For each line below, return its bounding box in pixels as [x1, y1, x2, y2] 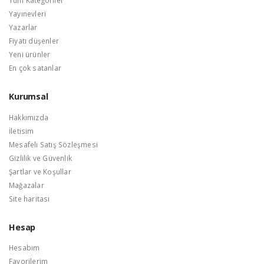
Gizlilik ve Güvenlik [9, 153, 72, 163]
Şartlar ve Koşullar [9, 166, 71, 176]
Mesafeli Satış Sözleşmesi [9, 139, 98, 149]
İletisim [9, 126, 34, 136]
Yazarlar [9, 22, 38, 32]
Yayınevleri [9, 9, 47, 19]
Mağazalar [9, 180, 44, 190]
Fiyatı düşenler [9, 36, 59, 46]
